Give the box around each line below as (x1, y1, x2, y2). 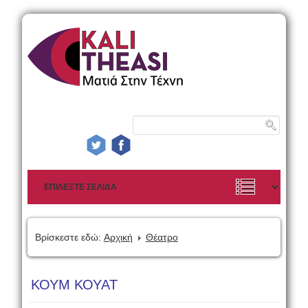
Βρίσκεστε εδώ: (34, 232, 101, 243)
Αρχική (103, 232, 133, 243)
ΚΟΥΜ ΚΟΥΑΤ (30, 277, 118, 292)
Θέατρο (145, 232, 178, 243)
